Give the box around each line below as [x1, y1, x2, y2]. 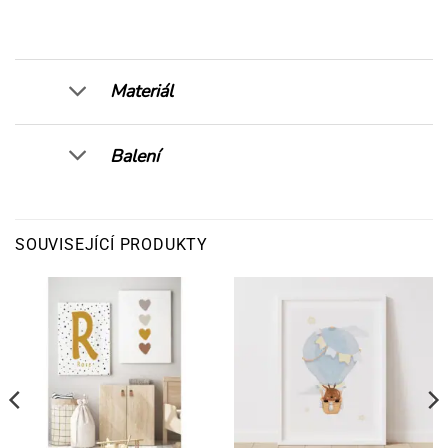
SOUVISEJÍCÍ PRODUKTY [15, 234, 208, 254]
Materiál [110, 78, 174, 103]
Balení [110, 143, 160, 168]
